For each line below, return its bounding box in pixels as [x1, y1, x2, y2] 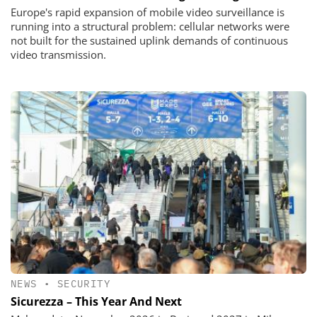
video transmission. [11, 47, 106, 62]
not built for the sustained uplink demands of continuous [11, 33, 288, 47]
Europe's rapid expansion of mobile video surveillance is [11, 4, 284, 19]
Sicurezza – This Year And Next [11, 293, 182, 309]
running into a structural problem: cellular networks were [11, 18, 289, 33]
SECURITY [57, 277, 111, 291]
